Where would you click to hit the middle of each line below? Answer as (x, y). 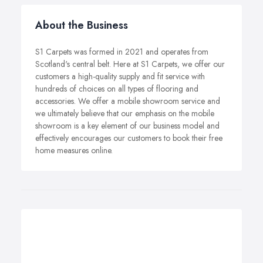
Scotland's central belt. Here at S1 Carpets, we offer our (130, 64)
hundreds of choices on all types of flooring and (117, 89)
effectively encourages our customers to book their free (129, 138)
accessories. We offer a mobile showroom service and (128, 101)
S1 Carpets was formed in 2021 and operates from (122, 52)
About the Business (82, 25)
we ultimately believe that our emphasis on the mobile (125, 113)
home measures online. (74, 150)
